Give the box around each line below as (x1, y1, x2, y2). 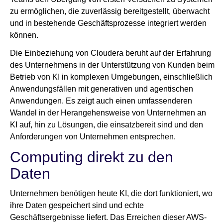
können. (10, 31, 40, 40)
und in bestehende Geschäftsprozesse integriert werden (10, 19, 207, 28)
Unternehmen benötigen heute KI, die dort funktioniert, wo (10, 189, 213, 198)
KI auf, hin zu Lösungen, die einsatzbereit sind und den (10, 120, 203, 129)
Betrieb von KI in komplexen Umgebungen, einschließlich (10, 73, 213, 82)
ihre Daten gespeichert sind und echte (10, 201, 144, 210)
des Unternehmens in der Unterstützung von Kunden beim (10, 61, 215, 70)
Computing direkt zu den (10, 149, 173, 166)
